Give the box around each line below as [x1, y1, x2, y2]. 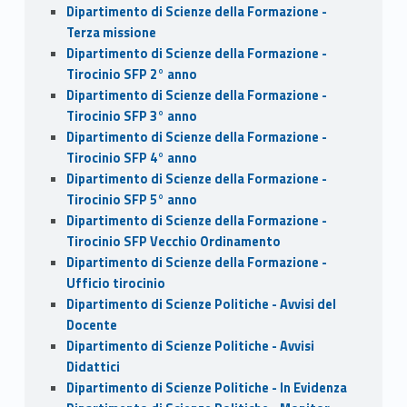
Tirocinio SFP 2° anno [65, 64, 197, 84]
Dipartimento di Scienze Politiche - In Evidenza [65, 377, 347, 398]
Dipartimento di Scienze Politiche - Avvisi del [65, 293, 336, 314]
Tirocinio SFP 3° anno [65, 105, 197, 126]
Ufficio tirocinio [65, 273, 165, 293]
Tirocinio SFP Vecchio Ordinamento [65, 231, 281, 252]
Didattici [65, 356, 120, 377]
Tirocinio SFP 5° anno [65, 189, 197, 210]
